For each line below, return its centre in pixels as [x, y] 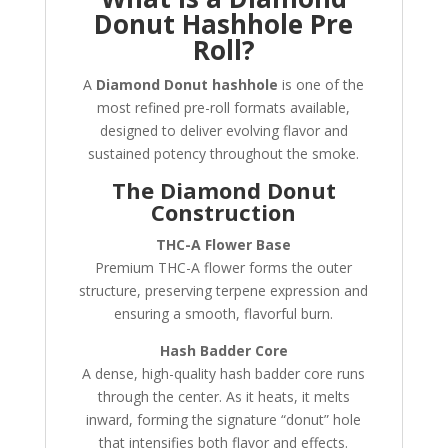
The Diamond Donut [223, 190]
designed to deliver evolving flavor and [223, 131]
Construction [224, 212]
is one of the [321, 85]
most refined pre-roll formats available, [224, 108]
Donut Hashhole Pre [224, 24]
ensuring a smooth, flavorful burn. [224, 314]
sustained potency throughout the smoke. [224, 154]
